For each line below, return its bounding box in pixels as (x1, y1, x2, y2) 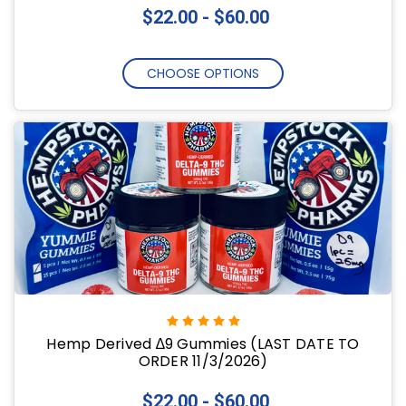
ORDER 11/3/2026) (138, 350, 268, 372)
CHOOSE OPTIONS (147, 64, 259, 83)
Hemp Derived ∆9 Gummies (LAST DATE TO (46, 333, 360, 354)
